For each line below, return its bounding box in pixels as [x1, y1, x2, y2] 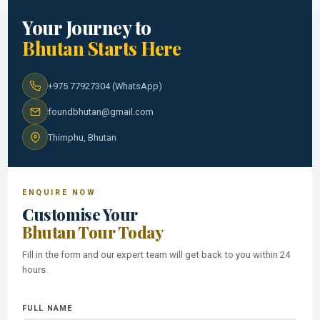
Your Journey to [22, 15, 151, 40]
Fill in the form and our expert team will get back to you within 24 [22, 249, 291, 261]
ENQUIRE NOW [22, 188, 96, 198]
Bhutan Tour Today [22, 221, 164, 244]
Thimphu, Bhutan [48, 131, 117, 143]
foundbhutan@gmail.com [48, 106, 154, 117]
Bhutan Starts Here [22, 36, 181, 61]
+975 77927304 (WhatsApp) [48, 80, 163, 91]
